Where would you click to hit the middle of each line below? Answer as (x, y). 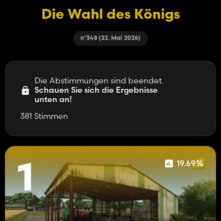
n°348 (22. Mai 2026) (110, 38)
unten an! (53, 99)
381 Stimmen (44, 116)
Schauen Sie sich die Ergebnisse (96, 90)
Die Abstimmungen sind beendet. (99, 80)
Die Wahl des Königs (110, 15)
